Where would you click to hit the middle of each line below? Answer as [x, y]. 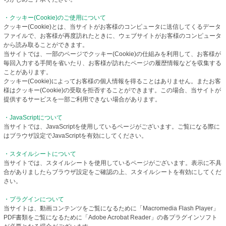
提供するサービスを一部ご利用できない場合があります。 [82, 100]
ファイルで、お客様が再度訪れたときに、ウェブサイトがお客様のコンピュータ [112, 36]
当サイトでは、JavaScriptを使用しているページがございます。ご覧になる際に [112, 127]
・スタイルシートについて [40, 154]
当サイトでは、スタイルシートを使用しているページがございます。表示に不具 [112, 163]
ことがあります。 [28, 72]
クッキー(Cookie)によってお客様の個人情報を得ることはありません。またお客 [112, 81]
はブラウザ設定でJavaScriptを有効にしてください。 [75, 136]
